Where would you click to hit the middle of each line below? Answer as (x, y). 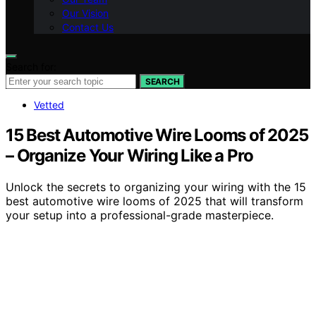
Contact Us (88, 27)
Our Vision (85, 13)
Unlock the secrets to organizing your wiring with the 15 (156, 187)
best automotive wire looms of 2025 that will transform (154, 201)
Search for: (31, 67)
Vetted (49, 105)
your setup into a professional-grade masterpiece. (140, 215)
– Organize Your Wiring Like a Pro (129, 155)
